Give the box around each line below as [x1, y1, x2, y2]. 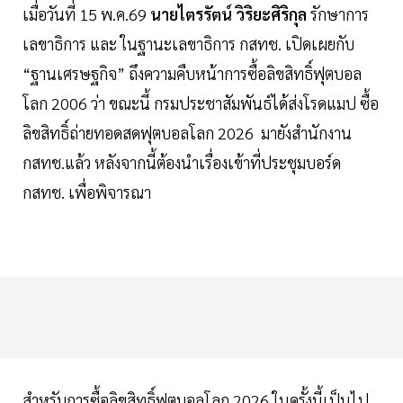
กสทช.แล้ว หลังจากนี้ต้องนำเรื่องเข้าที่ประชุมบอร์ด [22, 152, 341, 174]
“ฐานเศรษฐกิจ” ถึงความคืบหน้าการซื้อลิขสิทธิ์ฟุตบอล [22, 63, 362, 85]
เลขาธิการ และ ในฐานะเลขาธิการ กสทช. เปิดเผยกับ [22, 33, 354, 55]
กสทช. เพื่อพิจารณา [22, 182, 151, 203]
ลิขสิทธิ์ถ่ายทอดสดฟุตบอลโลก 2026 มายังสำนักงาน [22, 122, 352, 144]
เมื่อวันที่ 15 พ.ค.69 [22, 4, 150, 25]
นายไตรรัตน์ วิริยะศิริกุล [150, 4, 307, 25]
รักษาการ [307, 4, 369, 25]
